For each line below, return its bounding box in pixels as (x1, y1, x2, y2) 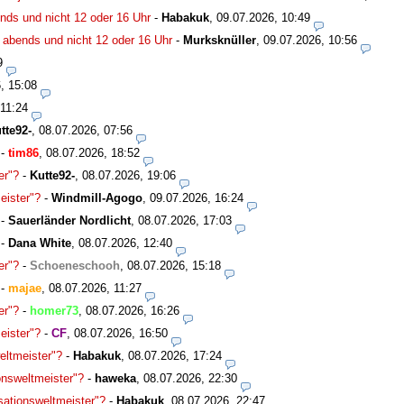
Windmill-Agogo (51, 190, 142, 205)
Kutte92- (30, 168, 75, 182)
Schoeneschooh (30, 258, 120, 272)
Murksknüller (183, 32, 256, 47)
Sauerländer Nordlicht (8, 213, 131, 227)
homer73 (30, 303, 78, 317)
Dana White (8, 235, 71, 250)
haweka (95, 371, 136, 385)
